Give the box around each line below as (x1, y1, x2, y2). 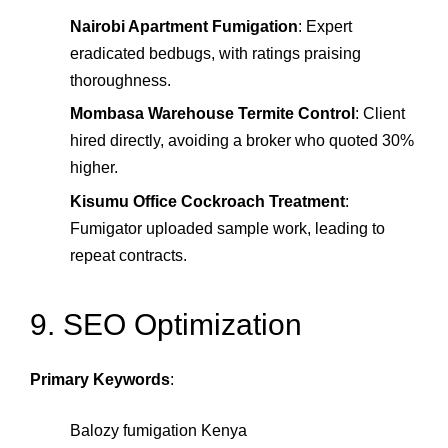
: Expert (298, 17, 352, 35)
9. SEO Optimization (30, 308, 302, 342)
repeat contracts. (70, 246, 187, 264)
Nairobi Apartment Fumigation (70, 17, 298, 35)
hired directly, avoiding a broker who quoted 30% (70, 132, 414, 150)
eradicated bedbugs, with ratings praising (70, 44, 361, 62)
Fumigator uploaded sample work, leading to (70, 219, 385, 237)
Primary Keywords (30, 370, 170, 388)
